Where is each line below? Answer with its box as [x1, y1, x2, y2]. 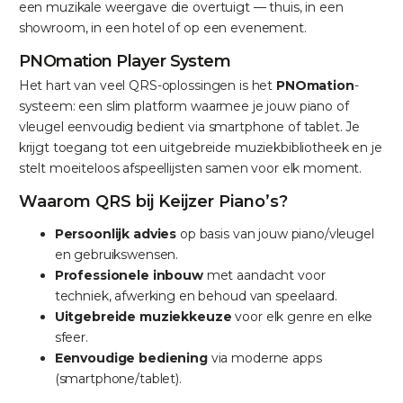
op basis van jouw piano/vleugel [176, 225, 374, 242]
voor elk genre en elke [231, 308, 373, 325]
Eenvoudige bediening [54, 349, 208, 366]
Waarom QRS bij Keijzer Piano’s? [18, 191, 288, 211]
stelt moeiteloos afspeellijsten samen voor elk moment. [18, 159, 363, 176]
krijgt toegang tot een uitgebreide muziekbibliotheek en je [18, 139, 382, 156]
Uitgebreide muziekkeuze [54, 308, 232, 325]
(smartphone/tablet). [54, 370, 182, 387]
